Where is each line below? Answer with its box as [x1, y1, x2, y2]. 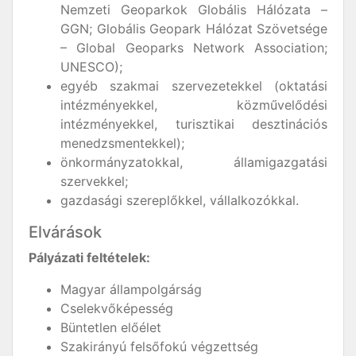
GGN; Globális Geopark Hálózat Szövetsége [60, 21, 327, 37]
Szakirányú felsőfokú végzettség [60, 339, 258, 354]
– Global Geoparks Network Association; [60, 40, 327, 56]
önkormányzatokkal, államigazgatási [60, 154, 327, 170]
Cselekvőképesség [60, 300, 173, 316]
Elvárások [29, 222, 102, 242]
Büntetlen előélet [60, 319, 161, 335]
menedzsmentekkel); [60, 135, 184, 151]
